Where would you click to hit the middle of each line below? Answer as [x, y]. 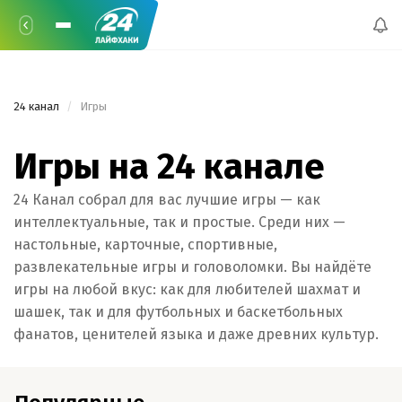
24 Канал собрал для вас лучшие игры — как [167, 200]
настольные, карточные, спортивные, [145, 245]
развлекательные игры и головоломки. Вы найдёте [192, 267]
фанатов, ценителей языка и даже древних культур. [196, 334]
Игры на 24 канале [169, 167]
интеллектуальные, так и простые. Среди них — [179, 222]
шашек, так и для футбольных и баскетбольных [178, 312]
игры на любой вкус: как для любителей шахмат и [187, 289]
